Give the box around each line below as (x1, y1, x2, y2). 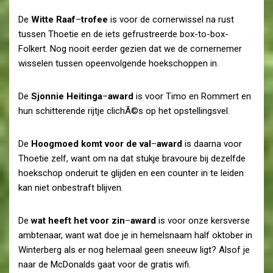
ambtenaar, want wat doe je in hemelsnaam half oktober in (18, 229, 252, 241)
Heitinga (66, 90, 102, 102)
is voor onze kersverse (156, 214, 250, 226)
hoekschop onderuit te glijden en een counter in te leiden (18, 167, 244, 179)
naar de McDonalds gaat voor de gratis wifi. (18, 258, 191, 270)
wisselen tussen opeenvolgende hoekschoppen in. (18, 57, 219, 69)
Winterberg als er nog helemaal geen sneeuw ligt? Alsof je (18, 244, 250, 255)
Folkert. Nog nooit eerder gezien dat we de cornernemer (18, 43, 242, 54)
